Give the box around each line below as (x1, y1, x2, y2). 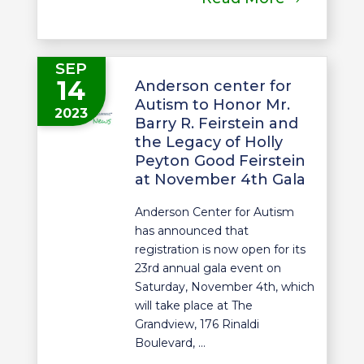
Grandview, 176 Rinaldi (134, 317, 259, 332)
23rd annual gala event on (134, 261, 281, 276)
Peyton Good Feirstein (134, 152, 305, 171)
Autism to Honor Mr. (134, 96, 290, 115)
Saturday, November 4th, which (134, 279, 314, 295)
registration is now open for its (134, 242, 305, 258)
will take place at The (134, 298, 253, 314)
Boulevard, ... (134, 336, 206, 351)
